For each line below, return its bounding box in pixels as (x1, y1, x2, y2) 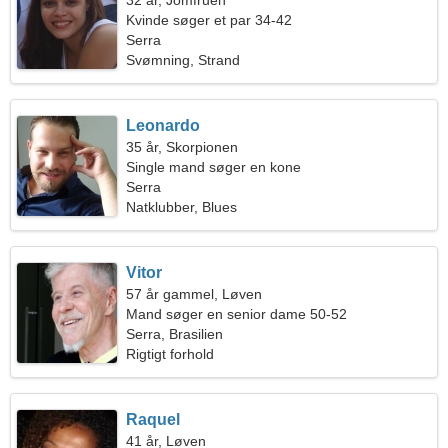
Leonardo (126, 117, 201, 134)
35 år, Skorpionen (126, 139, 239, 155)
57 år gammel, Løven (126, 286, 263, 302)
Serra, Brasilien (126, 326, 224, 342)
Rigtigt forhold (126, 346, 215, 362)
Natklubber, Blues (126, 199, 238, 215)
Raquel (126, 411, 181, 428)
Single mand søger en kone (126, 159, 302, 175)
